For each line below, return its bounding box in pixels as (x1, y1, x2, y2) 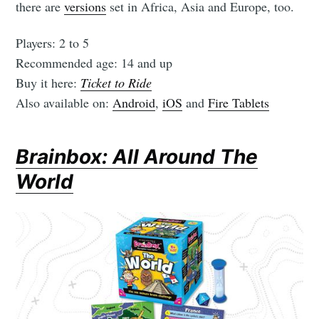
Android (113, 93, 156, 111)
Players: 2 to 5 (16, 33, 90, 51)
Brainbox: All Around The (16, 145, 258, 169)
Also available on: (16, 93, 113, 111)
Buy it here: (16, 73, 81, 91)
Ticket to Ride (80, 73, 152, 91)
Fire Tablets (208, 93, 270, 111)
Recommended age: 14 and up (16, 53, 173, 71)
